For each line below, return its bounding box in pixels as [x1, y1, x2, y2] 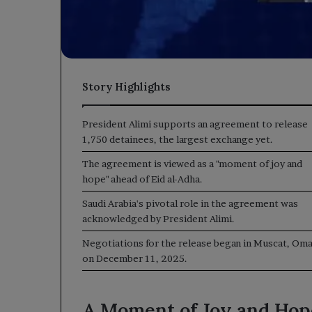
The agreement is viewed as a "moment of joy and [82, 158, 302, 170]
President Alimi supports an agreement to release [82, 118, 308, 130]
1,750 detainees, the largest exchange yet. [82, 134, 273, 146]
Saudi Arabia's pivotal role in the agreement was [82, 198, 298, 210]
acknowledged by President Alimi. [82, 213, 235, 225]
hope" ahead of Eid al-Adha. [82, 173, 203, 185]
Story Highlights [82, 80, 171, 94]
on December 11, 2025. [82, 253, 187, 265]
